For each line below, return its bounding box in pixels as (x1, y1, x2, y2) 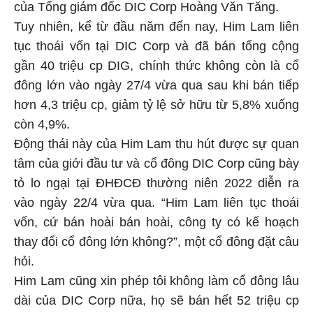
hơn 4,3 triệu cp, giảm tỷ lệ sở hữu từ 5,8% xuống (14, 98, 299, 112)
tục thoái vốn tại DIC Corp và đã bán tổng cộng (14, 39, 299, 54)
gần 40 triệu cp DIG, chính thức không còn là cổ (14, 59, 299, 73)
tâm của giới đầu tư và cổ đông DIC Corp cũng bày (14, 156, 299, 171)
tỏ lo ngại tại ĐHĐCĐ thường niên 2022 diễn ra (14, 176, 299, 191)
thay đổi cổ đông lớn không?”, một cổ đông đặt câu (14, 235, 299, 249)
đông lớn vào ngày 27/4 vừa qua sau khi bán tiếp (14, 78, 299, 93)
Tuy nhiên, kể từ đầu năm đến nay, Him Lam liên (14, 20, 299, 34)
